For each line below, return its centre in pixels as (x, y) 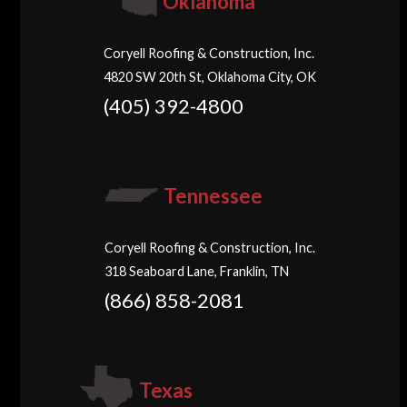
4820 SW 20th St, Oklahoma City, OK (210, 77)
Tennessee (213, 196)
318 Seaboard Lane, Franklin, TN (197, 272)
